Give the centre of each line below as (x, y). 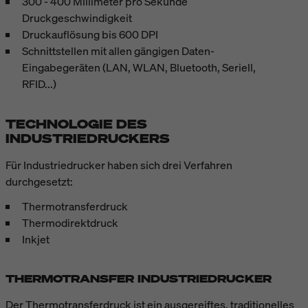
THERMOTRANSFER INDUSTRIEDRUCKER (139, 278)
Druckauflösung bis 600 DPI (90, 34)
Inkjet (36, 239)
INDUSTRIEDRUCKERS (88, 138)
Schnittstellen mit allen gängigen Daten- (118, 51)
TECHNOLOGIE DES (76, 123)
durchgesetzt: (40, 181)
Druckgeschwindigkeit (77, 18)
